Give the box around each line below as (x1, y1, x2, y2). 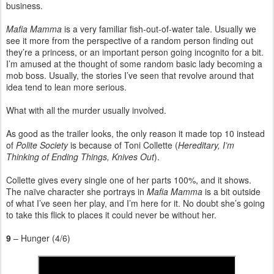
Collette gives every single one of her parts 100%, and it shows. (6, 173, 251, 186)
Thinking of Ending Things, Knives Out (6, 150, 154, 163)
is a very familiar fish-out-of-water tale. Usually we (64, 22, 256, 35)
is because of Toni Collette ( (68, 138, 178, 151)
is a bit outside (202, 185, 261, 198)
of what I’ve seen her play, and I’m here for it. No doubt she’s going (6, 196, 265, 209)
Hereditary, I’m (178, 138, 234, 151)
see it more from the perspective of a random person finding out (6, 34, 253, 46)
